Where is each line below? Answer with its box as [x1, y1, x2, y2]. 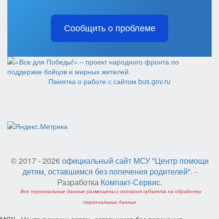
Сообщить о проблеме [64, 23, 155, 33]
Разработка [57, 176, 101, 188]
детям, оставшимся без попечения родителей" [22, 166, 191, 177]
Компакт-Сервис [100, 176, 160, 188]
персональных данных [83, 198, 136, 206]
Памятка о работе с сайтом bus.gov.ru [48, 76, 171, 86]
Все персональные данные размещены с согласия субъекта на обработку [20, 188, 201, 195]
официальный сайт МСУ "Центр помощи [62, 155, 209, 167]
